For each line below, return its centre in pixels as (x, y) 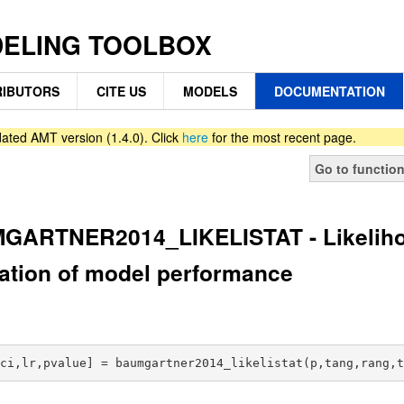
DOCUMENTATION (329, 91)
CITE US (121, 91)
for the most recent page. (282, 137)
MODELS (210, 91)
